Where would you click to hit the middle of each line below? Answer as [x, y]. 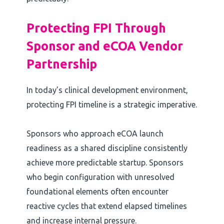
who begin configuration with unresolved [100, 177]
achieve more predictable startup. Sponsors [105, 163]
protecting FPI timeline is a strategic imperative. [111, 105]
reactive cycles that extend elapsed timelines [106, 206]
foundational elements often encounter [97, 192]
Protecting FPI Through [96, 28]
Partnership [61, 64]
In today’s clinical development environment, [107, 90]
